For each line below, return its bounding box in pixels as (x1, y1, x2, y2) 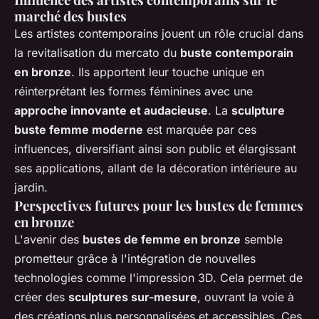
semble (241, 232, 283, 247)
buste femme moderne (14, 122, 143, 137)
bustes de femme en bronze (83, 232, 241, 247)
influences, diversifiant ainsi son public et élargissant (14, 142, 296, 157)
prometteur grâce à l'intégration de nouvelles (14, 251, 256, 266)
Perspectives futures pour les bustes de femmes (14, 197, 303, 215)
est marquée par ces (143, 122, 256, 137)
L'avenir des (14, 232, 83, 247)
